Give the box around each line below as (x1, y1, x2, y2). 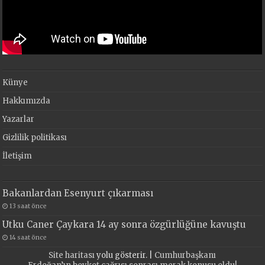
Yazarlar (2, 114, 35, 124)
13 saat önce (9, 202, 47, 210)
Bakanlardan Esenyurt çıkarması (2, 187, 154, 199)
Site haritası (49, 250, 95, 260)
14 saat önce (9, 233, 47, 241)
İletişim (2, 150, 33, 161)
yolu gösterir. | (95, 250, 155, 260)
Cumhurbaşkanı (154, 250, 216, 260)
